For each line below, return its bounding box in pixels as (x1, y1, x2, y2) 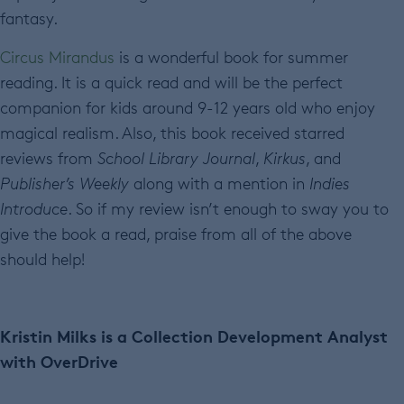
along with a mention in (129, 173, 309, 194)
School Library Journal (97, 148, 255, 169)
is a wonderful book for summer (115, 47, 348, 68)
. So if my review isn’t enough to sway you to (68, 198, 389, 219)
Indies (309, 173, 350, 194)
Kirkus (263, 148, 306, 169)
